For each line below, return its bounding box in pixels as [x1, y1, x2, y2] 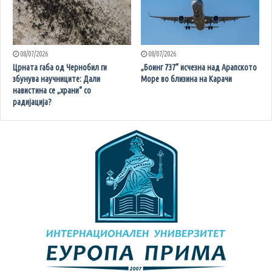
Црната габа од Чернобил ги [13, 62, 107, 72]
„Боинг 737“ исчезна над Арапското [141, 62, 257, 72]
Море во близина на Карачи [141, 73, 232, 84]
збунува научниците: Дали [13, 73, 100, 84]
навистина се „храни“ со [13, 85, 91, 95]
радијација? [13, 97, 52, 107]
